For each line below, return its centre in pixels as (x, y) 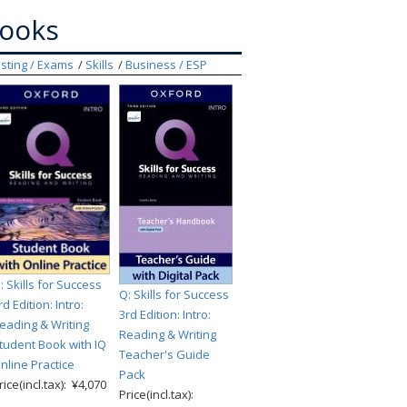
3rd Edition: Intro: (165, 314)
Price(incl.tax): (158, 394)
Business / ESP (166, 65)
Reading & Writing (168, 334)
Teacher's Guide (164, 354)
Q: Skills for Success (174, 294)
